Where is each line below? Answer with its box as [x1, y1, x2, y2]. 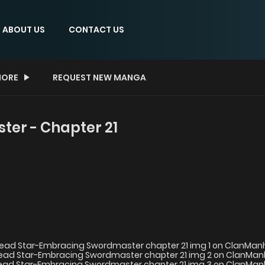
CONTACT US [69, 23, 124, 35]
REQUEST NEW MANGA [53, 71, 146, 83]
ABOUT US [2, 23, 45, 35]
